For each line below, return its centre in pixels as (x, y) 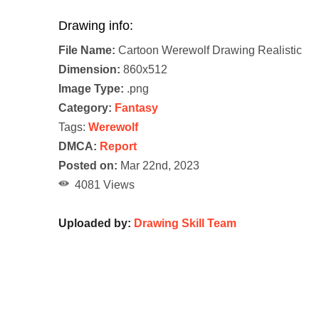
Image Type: (91, 89)
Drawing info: (96, 26)
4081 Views (102, 185)
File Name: (87, 51)
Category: (85, 108)
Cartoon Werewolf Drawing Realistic (209, 51)
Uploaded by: (96, 224)
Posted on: (88, 166)
